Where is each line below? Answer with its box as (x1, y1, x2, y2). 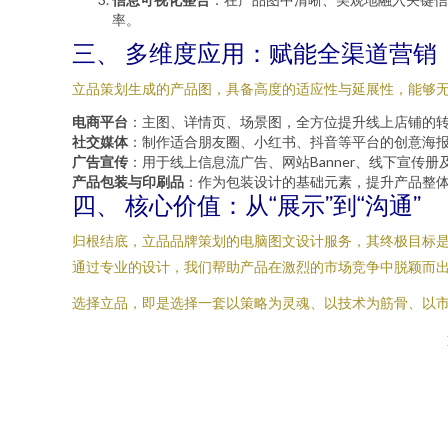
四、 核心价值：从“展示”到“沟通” (72, 189, 421, 220)
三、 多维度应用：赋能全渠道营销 (72, 37, 437, 68)
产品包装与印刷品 (72, 173, 184, 190)
